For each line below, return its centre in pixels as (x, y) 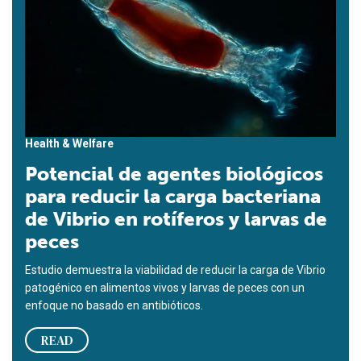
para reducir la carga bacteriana (173, 197)
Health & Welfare (69, 144)
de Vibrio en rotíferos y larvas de (176, 219)
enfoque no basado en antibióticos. (114, 306)
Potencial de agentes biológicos (174, 174)
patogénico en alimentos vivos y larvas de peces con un (165, 288)
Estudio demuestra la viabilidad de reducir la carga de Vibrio (175, 270)
